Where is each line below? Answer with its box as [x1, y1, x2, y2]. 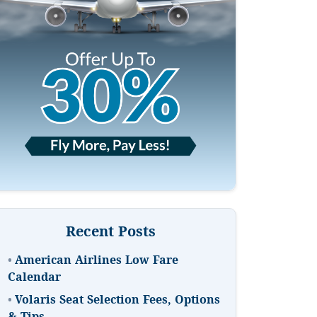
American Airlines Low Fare [15, 253, 178, 271]
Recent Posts [65, 223, 156, 246]
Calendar [8, 270, 61, 288]
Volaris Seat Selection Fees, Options [15, 293, 220, 311]
